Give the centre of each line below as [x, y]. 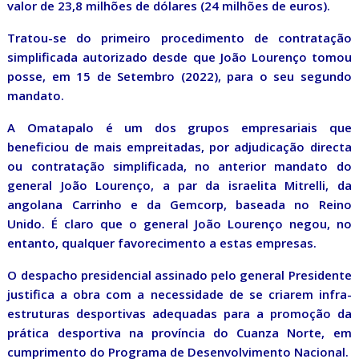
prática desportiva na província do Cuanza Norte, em [179, 333]
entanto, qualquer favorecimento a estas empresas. [162, 243]
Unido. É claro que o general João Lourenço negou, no [179, 224]
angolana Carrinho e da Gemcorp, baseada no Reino [179, 205]
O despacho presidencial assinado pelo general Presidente [179, 275]
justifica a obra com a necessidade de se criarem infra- [179, 294]
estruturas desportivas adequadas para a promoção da [179, 314]
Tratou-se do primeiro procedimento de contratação [179, 38]
